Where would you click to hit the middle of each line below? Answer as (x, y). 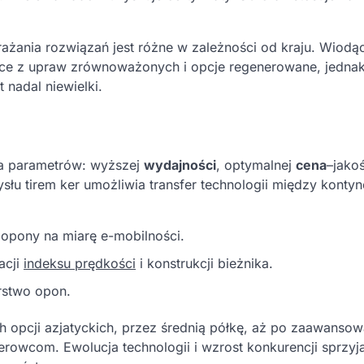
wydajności (180, 165)
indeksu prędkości (80, 263)
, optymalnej (256, 165)
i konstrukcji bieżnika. (204, 263)
